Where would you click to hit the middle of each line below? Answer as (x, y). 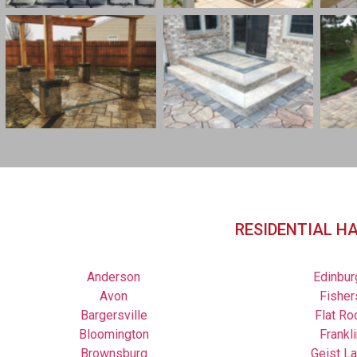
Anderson (114, 277)
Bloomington (114, 334)
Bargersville (114, 315)
